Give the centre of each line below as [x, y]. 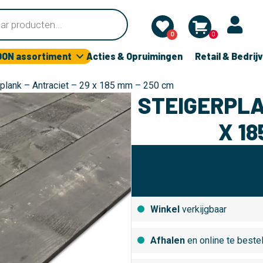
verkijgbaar [203, 209]
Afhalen [169, 240]
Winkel [165, 209]
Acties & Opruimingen [134, 56]
